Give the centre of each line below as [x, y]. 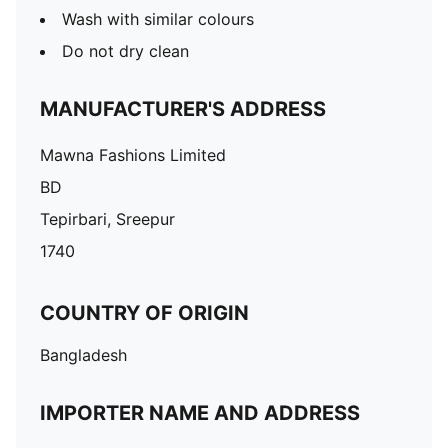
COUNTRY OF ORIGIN [144, 313]
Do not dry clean [125, 51]
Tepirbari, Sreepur [107, 219]
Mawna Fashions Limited [133, 155]
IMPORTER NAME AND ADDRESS [200, 413]
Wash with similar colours [158, 19]
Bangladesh [83, 355]
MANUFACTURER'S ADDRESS [183, 109]
